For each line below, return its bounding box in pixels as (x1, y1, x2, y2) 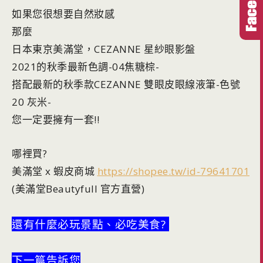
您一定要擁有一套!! (12, 112, 99, 126)
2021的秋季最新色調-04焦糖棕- (12, 59, 159, 73)
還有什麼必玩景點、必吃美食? (12, 216, 169, 231)
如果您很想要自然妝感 (12, 6, 114, 21)
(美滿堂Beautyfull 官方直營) (12, 181, 144, 195)
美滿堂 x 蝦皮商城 (12, 164, 97, 178)
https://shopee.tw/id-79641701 (97, 164, 249, 178)
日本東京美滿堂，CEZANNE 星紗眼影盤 (12, 42, 195, 56)
